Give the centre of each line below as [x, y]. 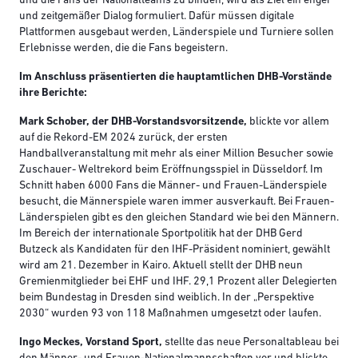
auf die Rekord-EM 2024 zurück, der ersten [123, 138]
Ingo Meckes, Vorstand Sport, [91, 343]
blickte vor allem [288, 122]
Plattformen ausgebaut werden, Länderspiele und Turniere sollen [177, 33]
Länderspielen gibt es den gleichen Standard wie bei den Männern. [179, 218]
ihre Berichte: [53, 93]
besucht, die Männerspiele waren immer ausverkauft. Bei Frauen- [177, 202]
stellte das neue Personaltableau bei [251, 343]
